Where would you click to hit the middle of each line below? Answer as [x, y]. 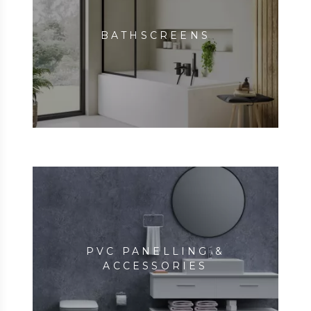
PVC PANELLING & [155, 252]
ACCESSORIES [155, 266]
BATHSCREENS [155, 35]
